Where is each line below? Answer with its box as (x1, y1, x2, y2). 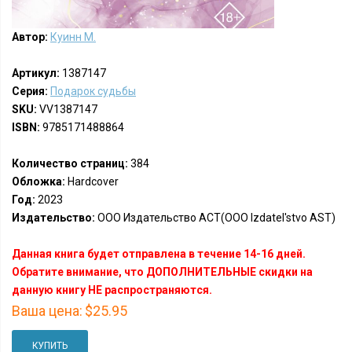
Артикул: (12, 67, 60, 79)
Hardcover (65, 175, 119, 188)
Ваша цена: (12, 302, 82, 319)
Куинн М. (50, 31, 96, 43)
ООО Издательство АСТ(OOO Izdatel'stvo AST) (95, 211, 335, 224)
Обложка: (12, 175, 65, 188)
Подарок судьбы (50, 85, 136, 97)
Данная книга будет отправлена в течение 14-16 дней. (12, 247, 306, 260)
